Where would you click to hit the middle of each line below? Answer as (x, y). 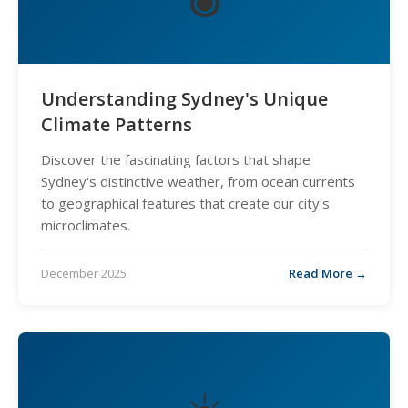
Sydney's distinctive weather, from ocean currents (198, 181)
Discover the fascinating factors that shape (176, 159)
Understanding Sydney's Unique (184, 99)
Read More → (328, 273)
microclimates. (86, 225)
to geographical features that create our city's (185, 203)
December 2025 (84, 273)
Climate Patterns (117, 124)
